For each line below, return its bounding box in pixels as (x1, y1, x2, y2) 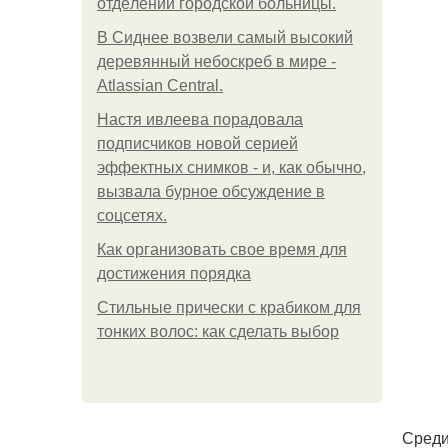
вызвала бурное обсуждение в (97, 183, 325, 200)
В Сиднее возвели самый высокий (97, 29, 353, 46)
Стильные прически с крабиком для (97, 299, 361, 316)
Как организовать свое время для (97, 241, 347, 258)
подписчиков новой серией (97, 135, 298, 152)
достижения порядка (97, 265, 251, 282)
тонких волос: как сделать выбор (97, 323, 339, 340)
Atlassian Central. (97, 77, 223, 94)
